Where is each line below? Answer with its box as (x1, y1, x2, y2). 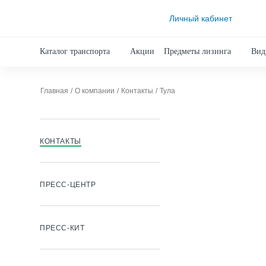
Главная (40, 87, 68, 95)
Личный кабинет (169, 13, 233, 23)
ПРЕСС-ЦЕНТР (40, 180, 96, 189)
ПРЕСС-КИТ (40, 224, 85, 232)
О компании (75, 87, 115, 95)
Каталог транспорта (40, 47, 110, 56)
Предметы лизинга (164, 47, 231, 56)
